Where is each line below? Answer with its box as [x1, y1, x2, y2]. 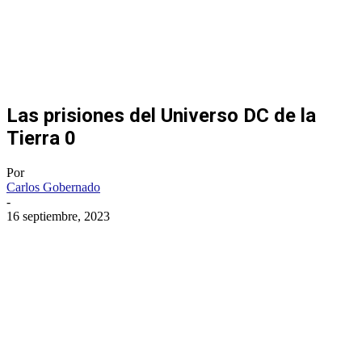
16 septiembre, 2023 [6, 208, 110, 223]
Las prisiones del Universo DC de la [6, 103, 316, 127]
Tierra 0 [6, 126, 76, 149]
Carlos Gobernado [6, 179, 100, 194]
